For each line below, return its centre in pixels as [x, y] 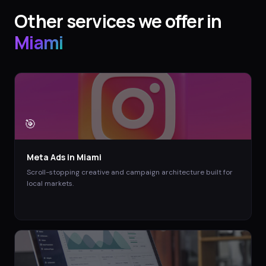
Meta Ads [46, 157]
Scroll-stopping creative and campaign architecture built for [130, 172]
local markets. [50, 183]
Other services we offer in [118, 21]
